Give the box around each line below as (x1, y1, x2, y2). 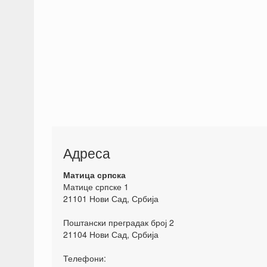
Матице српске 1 (63, 180, 129, 193)
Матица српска (63, 168, 126, 181)
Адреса (63, 142, 110, 163)
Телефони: (63, 252, 106, 264)
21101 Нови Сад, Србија (63, 192, 159, 204)
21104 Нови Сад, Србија (63, 228, 159, 240)
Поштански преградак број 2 (63, 216, 174, 228)
